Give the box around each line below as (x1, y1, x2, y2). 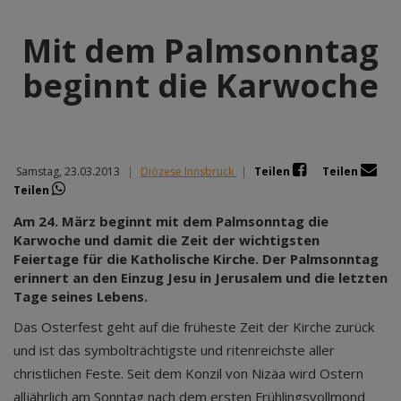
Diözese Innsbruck (141, 164, 234, 179)
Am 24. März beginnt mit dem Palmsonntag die (13, 212, 328, 230)
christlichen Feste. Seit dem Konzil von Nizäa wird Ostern (13, 364, 363, 382)
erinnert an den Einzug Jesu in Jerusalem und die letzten (13, 269, 388, 286)
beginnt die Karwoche (22, 64, 379, 107)
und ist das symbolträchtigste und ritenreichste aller (13, 341, 335, 359)
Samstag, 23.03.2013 (13, 164, 120, 179)
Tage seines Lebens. (13, 287, 148, 305)
